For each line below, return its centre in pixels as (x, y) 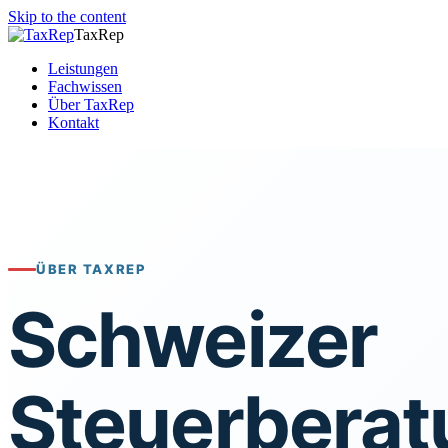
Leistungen (83, 68)
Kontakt (73, 122)
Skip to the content (67, 16)
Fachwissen (85, 86)
